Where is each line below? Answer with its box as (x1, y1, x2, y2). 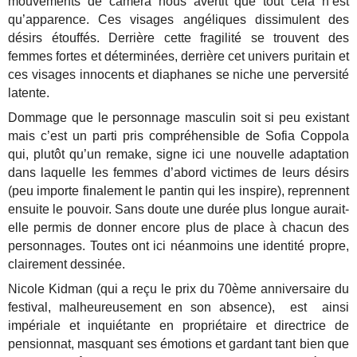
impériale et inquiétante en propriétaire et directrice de (8, 319, 349, 333)
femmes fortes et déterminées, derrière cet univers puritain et (8, 49, 349, 64)
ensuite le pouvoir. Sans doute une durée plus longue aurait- (8, 202, 349, 217)
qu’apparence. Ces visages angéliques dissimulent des (8, 13, 349, 27)
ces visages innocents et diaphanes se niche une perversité (8, 68, 349, 82)
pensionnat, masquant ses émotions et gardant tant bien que (8, 337, 349, 351)
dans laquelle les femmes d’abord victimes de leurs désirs (8, 166, 349, 180)
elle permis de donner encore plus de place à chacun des (8, 221, 349, 235)
